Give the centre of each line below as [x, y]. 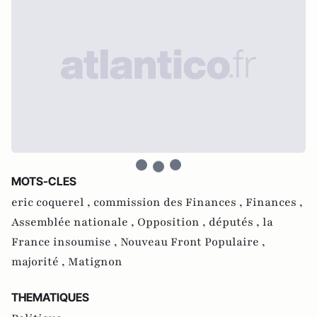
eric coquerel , [52, 202]
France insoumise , [66, 242]
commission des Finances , [169, 202]
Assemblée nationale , [74, 222]
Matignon [95, 262]
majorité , [40, 262]
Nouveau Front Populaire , [193, 242]
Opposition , [173, 222]
